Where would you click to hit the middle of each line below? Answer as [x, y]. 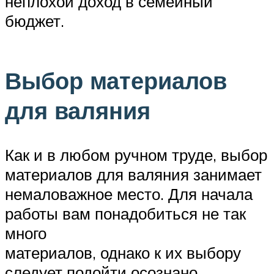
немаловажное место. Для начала [129, 194]
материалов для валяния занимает [133, 175]
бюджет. [35, 20]
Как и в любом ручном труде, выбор [136, 155]
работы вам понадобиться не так [125, 214]
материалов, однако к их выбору [123, 253]
